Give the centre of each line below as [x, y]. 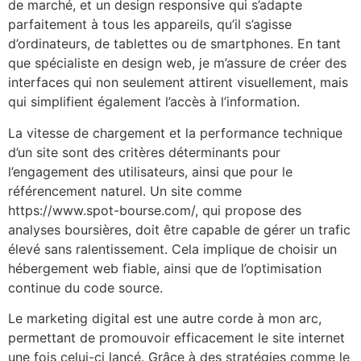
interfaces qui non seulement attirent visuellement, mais [178, 83]
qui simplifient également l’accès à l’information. [154, 102]
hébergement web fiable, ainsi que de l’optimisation [165, 268]
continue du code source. [85, 287]
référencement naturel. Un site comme [125, 191]
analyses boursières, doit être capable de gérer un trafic [179, 229]
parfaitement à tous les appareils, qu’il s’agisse [150, 25]
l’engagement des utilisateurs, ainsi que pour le [150, 171]
